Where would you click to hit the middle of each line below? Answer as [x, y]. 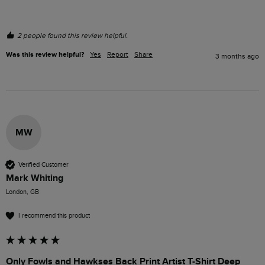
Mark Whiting [35, 178]
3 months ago [237, 56]
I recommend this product [54, 215]
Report [118, 55]
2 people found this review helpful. [72, 36]
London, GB [22, 192]
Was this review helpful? [45, 55]
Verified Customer [43, 164]
